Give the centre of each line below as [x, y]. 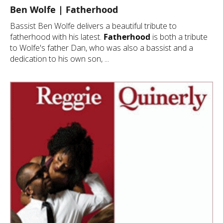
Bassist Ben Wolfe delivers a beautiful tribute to [93, 26]
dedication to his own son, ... [59, 59]
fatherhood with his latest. [57, 37]
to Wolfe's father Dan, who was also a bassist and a [102, 48]
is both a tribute [179, 37]
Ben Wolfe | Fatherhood [64, 9]
